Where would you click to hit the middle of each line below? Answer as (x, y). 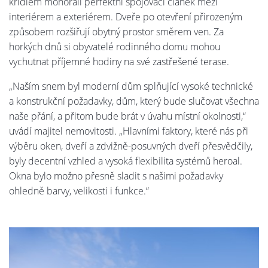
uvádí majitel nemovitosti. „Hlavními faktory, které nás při (129, 131)
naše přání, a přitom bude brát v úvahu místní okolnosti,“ (127, 116)
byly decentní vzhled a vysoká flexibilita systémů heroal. (126, 161)
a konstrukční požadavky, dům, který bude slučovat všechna (134, 101)
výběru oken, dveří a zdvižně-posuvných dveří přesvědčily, (131, 146)
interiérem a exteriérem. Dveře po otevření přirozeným (126, 16)
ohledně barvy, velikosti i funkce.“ (79, 191)
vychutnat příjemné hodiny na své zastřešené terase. (119, 61)
